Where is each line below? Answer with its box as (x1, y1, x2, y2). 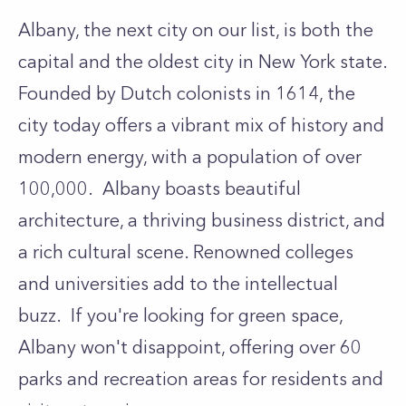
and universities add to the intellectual (18, 273, 338, 295)
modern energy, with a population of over (18, 146, 362, 168)
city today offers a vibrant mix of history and (18, 114, 384, 136)
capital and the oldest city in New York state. (18, 51, 387, 72)
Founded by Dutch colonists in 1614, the (18, 82, 355, 104)
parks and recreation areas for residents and (18, 368, 383, 390)
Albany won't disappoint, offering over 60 (18, 336, 362, 358)
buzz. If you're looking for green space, (18, 304, 343, 326)
